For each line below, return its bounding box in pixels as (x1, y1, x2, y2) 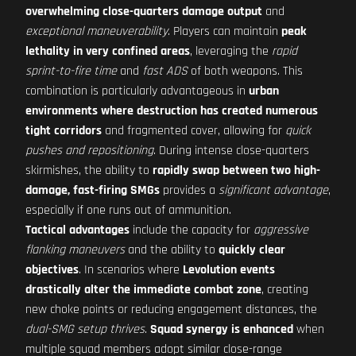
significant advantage (219, 182, 328, 199)
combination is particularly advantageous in (25, 83, 249, 99)
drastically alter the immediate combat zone (25, 281, 261, 298)
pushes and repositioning (25, 142, 153, 159)
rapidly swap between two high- (153, 162, 320, 179)
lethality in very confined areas (25, 43, 190, 60)
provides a (160, 182, 219, 199)
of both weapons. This (188, 63, 303, 79)
